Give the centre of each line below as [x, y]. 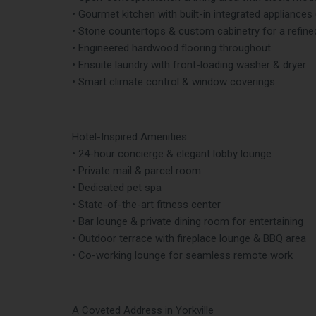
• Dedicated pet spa [117, 188]
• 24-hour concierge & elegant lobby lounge [172, 154]
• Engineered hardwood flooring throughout [171, 48]
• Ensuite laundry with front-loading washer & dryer [189, 65]
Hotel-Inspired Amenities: [130, 137]
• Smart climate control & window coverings [174, 82]
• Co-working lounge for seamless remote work [182, 256]
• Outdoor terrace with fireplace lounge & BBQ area [189, 239]
